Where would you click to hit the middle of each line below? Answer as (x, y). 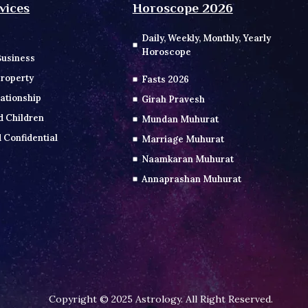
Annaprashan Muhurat (192, 179)
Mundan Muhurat (180, 119)
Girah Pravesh (174, 99)
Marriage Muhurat (183, 139)
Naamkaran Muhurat (188, 159)
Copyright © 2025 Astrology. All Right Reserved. (161, 299)
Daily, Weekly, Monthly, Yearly (207, 38)
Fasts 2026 (166, 79)
